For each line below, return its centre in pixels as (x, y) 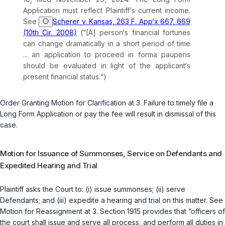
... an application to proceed (76, 55)
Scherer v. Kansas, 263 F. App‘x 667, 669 (122, 22)
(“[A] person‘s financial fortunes (134, 33)
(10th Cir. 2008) (50, 33)
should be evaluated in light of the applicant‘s (107, 66)
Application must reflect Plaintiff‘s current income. (107, 11)
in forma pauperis (159, 55)
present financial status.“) (65, 77)
